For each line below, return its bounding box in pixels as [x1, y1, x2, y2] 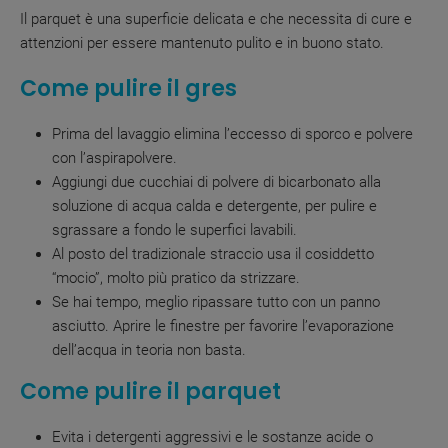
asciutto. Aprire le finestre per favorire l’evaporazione [52, 316, 394, 335]
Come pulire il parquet [20, 375, 281, 407]
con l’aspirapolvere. [52, 148, 177, 167]
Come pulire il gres [20, 72, 237, 104]
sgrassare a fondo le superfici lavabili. [52, 220, 297, 239]
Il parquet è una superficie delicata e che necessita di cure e [20, 9, 412, 28]
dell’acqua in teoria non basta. [52, 340, 246, 359]
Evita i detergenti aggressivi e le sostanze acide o [52, 427, 373, 446]
